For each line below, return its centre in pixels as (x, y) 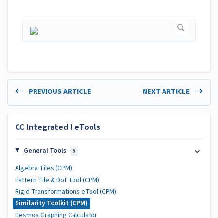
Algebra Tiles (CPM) (44, 168)
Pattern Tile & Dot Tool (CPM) (57, 180)
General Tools (45, 151)
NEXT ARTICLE (167, 92)
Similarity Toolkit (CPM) (51, 203)
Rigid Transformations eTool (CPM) (66, 191)
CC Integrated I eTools (58, 127)
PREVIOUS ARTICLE (59, 92)
